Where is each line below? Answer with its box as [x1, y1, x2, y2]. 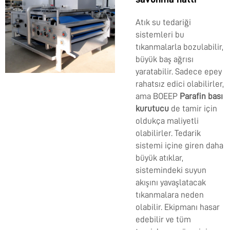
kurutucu [136, 104, 171, 113]
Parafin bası [180, 92, 223, 101]
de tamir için [171, 104, 217, 113]
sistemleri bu [136, 30, 184, 40]
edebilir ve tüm [136, 215, 191, 224]
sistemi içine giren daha [136, 141, 223, 150]
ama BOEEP [136, 92, 180, 101]
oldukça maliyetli [136, 117, 199, 126]
